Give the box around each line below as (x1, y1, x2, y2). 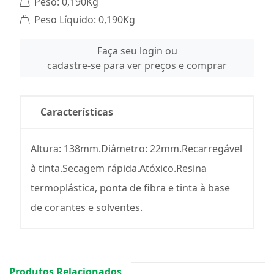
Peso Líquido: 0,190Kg (32, 12, 135, 26)
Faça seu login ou (97, 43, 177, 57)
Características (40, 105, 113, 119)
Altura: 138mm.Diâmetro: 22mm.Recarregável (31, 141, 242, 155)
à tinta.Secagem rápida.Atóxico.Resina (31, 161, 207, 175)
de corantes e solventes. (31, 200, 143, 214)
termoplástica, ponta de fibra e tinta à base (31, 180, 230, 194)
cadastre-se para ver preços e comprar (47, 58, 227, 72)
